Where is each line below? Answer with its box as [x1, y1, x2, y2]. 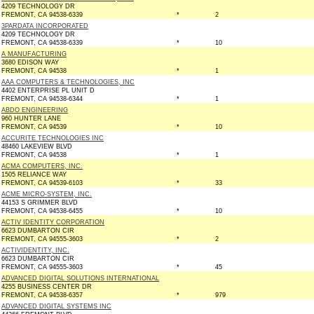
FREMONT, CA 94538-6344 [1, 95, 83, 102]
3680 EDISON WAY [1, 59, 59, 66]
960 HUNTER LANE [1, 115, 61, 122]
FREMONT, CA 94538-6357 [1, 292, 83, 299]
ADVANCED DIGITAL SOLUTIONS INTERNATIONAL [1, 275, 159, 282]
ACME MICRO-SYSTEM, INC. [1, 191, 92, 198]
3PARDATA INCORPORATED [1, 22, 88, 29]
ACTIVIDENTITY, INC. [1, 247, 69, 254]
